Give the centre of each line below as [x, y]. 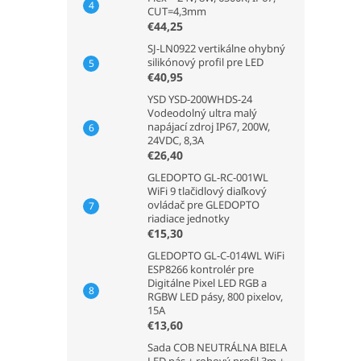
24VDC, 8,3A [176, 140]
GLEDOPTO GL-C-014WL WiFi [216, 255]
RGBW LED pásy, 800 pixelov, [215, 297]
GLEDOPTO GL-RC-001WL [208, 177]
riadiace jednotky [189, 218]
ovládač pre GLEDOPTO [203, 205]
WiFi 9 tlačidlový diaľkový [207, 191]
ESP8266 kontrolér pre [201, 269]
